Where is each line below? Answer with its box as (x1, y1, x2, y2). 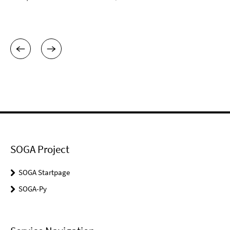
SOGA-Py (18, 184, 47, 194)
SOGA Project (10, 142, 69, 156)
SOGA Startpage (18, 167, 70, 177)
